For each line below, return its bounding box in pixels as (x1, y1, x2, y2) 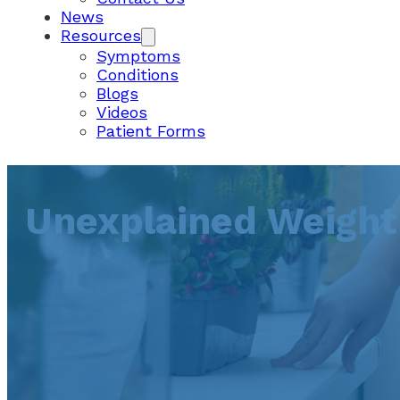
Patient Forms (96, 121, 205, 140)
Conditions (96, 65, 179, 84)
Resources (61, 26, 141, 45)
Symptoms (96, 46, 180, 65)
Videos (96, 103, 147, 121)
